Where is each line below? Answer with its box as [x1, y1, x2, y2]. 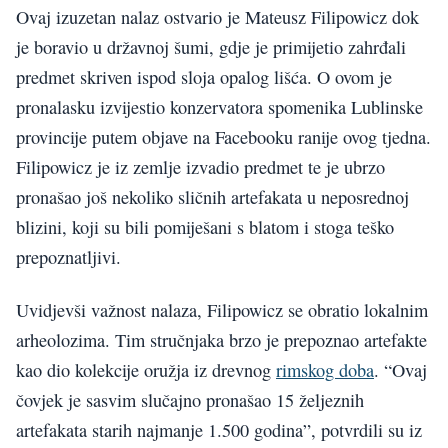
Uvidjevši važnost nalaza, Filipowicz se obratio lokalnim [16, 297, 428, 322]
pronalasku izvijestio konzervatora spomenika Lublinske [16, 95, 423, 120]
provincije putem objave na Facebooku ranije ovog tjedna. [16, 125, 431, 150]
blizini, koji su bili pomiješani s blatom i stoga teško [16, 215, 394, 240]
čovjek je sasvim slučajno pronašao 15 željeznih [16, 387, 364, 412]
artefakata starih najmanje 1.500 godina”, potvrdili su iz [16, 417, 422, 442]
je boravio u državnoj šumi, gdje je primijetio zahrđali [16, 35, 406, 60]
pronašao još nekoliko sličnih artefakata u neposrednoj [16, 185, 409, 210]
